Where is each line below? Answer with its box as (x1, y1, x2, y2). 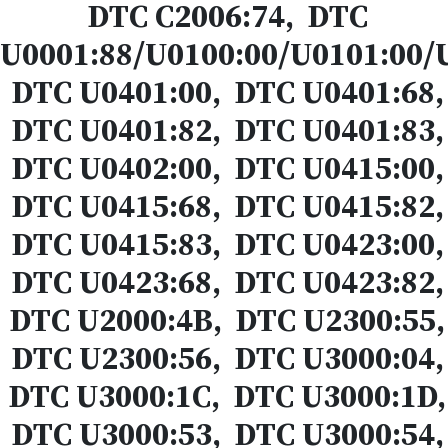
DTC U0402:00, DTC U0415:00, (4, 146, 444, 190)
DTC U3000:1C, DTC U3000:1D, (2, 374, 446, 418)
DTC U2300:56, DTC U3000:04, (4, 336, 444, 380)
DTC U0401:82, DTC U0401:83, (4, 108, 444, 152)
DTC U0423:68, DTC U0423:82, (4, 260, 444, 304)
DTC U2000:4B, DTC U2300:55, (3, 298, 445, 342)
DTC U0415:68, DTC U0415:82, (4, 184, 444, 228)
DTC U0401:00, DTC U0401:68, (4, 70, 444, 114)
